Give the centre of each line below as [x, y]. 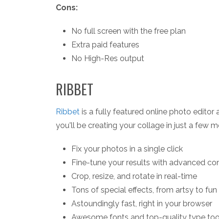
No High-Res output [108, 59]
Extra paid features [105, 45]
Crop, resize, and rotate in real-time [134, 176]
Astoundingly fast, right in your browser [142, 204]
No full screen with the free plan [129, 31]
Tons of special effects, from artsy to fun [144, 190]
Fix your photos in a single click [127, 149]
